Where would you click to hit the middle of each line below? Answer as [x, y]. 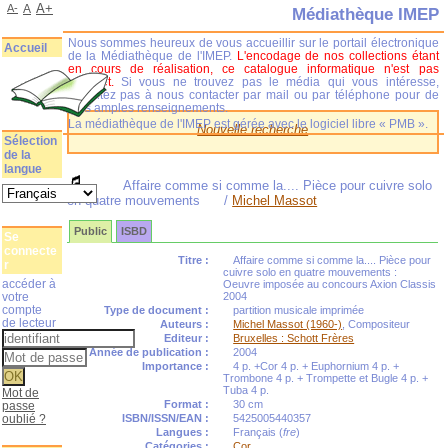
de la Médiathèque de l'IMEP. [152, 55]
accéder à [29, 283]
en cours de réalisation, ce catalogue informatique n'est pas [253, 68]
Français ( [258, 432]
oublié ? [24, 418]
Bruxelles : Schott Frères [294, 338]
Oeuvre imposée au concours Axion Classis [330, 284]
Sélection [30, 141]
